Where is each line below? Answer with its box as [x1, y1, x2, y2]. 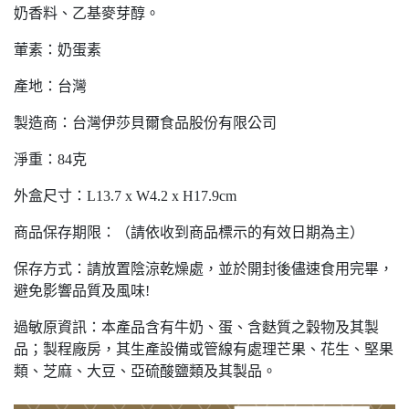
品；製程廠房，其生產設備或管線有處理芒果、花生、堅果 [14, 341, 393, 357]
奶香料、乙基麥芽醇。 [14, 5, 160, 21]
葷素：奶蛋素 [14, 41, 101, 58]
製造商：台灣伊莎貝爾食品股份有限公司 [14, 114, 277, 131]
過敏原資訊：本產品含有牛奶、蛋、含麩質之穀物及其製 [14, 319, 379, 335]
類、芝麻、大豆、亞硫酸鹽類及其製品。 [14, 362, 277, 379]
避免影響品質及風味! [14, 282, 150, 299]
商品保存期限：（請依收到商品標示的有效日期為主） [14, 224, 364, 240]
